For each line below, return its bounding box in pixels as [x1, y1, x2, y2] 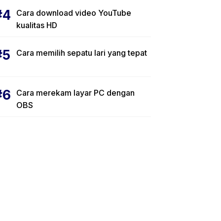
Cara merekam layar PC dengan [16, 88, 135, 98]
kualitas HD [16, 20, 57, 30]
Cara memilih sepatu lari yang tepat [16, 48, 147, 58]
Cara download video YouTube [16, 8, 131, 18]
